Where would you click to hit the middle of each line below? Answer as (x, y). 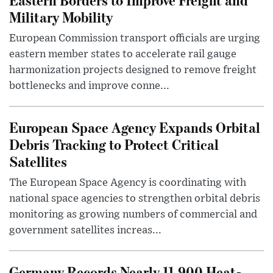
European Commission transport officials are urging (135, 39)
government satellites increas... (85, 231)
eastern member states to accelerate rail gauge (123, 55)
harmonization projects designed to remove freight (133, 70)
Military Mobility (61, 17)
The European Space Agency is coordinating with (128, 183)
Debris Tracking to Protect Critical (114, 144)
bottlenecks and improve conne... (89, 86)
